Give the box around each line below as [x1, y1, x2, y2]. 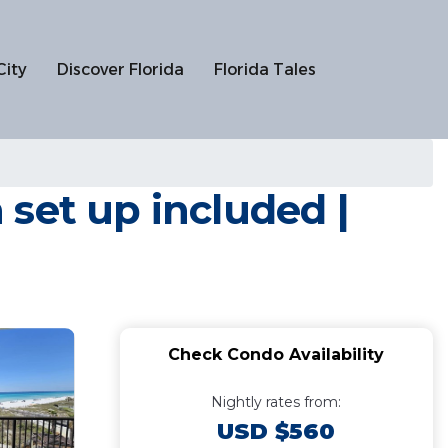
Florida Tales [214, 59, 316, 79]
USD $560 [217, 418, 336, 445]
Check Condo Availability [168, 345, 385, 364]
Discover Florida [57, 59, 184, 79]
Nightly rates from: [211, 393, 342, 411]
